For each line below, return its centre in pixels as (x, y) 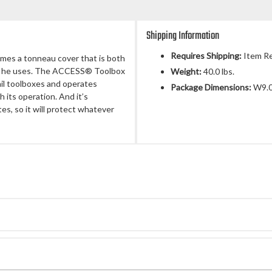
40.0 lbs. (218, 71)
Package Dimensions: (211, 87)
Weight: (186, 71)
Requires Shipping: (206, 55)
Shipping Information (183, 36)
